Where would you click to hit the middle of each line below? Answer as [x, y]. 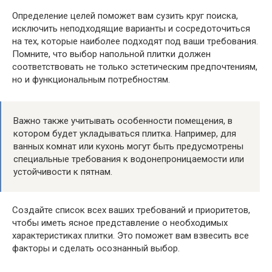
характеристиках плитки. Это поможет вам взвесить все [131, 235]
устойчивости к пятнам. [63, 172]
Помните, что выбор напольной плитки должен [111, 54]
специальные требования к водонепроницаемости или [129, 159]
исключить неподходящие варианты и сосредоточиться [131, 28]
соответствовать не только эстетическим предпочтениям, [135, 66]
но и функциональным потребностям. [91, 79]
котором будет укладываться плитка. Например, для [125, 133]
